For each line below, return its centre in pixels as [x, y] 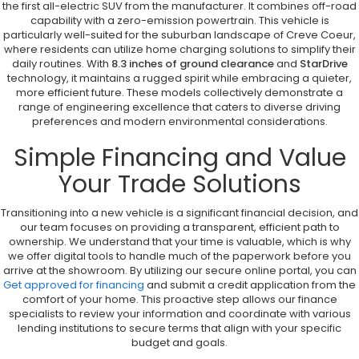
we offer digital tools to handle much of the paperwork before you [179, 256]
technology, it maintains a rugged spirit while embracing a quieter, [179, 79]
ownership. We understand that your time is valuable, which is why [179, 242]
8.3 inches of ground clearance [192, 64]
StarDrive [323, 64]
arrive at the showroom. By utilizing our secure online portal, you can [179, 271]
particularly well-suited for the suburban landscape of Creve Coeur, [179, 35]
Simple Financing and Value [179, 158]
